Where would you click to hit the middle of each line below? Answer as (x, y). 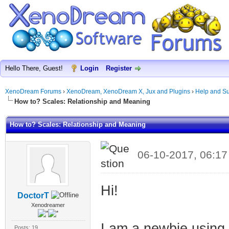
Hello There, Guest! (35, 68)
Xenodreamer (48, 205)
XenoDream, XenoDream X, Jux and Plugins (128, 91)
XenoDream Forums (33, 91)
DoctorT (33, 195)
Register (119, 68)
